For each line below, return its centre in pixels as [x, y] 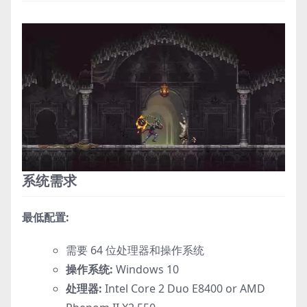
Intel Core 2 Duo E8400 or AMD [184, 288]
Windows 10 [146, 269]
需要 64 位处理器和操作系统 [135, 250]
